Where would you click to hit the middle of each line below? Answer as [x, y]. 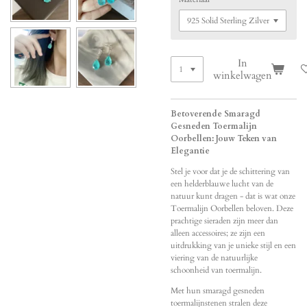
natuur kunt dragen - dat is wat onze [233, 196]
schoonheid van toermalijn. [216, 270]
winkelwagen [242, 75]
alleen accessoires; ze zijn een [218, 233]
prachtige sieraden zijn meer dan [224, 220]
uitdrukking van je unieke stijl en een [233, 245]
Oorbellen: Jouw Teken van [224, 138]
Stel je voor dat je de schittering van [230, 171]
